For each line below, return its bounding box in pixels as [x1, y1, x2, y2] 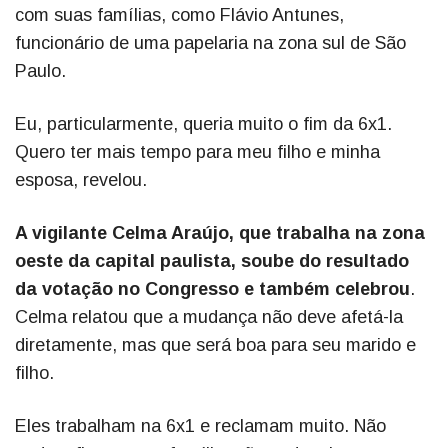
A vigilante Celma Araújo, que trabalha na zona [15, 223, 425, 244]
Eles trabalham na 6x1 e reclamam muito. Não [15, 416, 386, 437]
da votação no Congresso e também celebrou [15, 279, 410, 300]
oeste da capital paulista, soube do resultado [15, 251, 409, 272]
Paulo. [15, 61, 71, 82]
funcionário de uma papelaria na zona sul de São [15, 33, 406, 54]
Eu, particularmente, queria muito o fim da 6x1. [15, 114, 392, 135]
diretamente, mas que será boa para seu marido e [15, 335, 416, 356]
